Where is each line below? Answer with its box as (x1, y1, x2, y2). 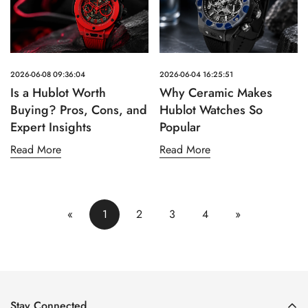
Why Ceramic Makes (159, 84, 272, 102)
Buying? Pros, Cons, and (10, 101, 147, 120)
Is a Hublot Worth (10, 84, 106, 102)
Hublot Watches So (159, 101, 263, 120)
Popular (159, 118, 201, 137)
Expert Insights (10, 118, 91, 137)
